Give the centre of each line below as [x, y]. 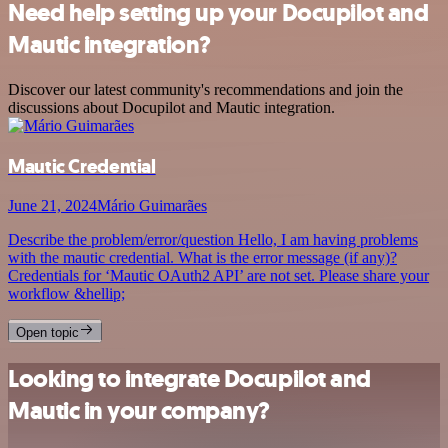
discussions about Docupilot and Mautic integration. [171, 107]
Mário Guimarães [152, 206]
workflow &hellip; [66, 294]
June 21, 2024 [52, 206]
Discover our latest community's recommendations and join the [205, 89]
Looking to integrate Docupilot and [189, 379]
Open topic [47, 333]
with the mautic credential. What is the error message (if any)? [202, 258]
